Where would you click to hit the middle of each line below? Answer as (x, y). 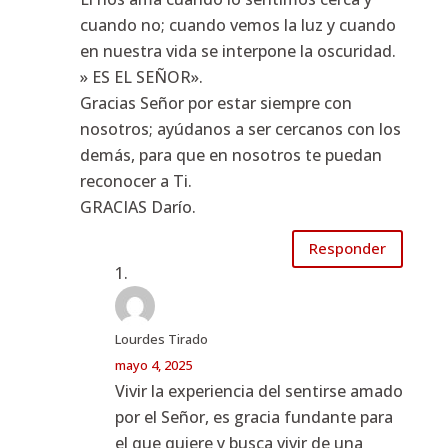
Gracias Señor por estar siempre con (215, 102)
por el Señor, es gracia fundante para (253, 416)
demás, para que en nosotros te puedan (230, 154)
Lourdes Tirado (161, 338)
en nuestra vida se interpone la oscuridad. (237, 50)
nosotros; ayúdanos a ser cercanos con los (240, 128)
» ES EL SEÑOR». (141, 76)
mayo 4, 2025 (153, 364)
